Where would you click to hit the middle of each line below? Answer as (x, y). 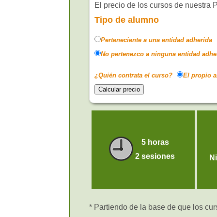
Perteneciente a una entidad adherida (157, 40)
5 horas (155, 142)
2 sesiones (155, 156)
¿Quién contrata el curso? (134, 75)
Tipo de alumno (127, 20)
